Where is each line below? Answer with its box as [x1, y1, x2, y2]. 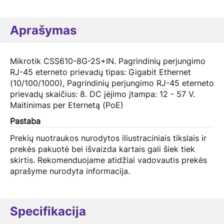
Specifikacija [10, 204, 86, 218]
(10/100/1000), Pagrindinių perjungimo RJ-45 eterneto [10, 78, 214, 88]
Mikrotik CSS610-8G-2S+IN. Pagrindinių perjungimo [10, 56, 205, 66]
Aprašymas [10, 23, 76, 37]
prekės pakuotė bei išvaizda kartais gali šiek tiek [10, 144, 195, 154]
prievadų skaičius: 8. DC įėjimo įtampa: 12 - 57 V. [10, 89, 195, 99]
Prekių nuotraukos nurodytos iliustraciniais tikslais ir [10, 133, 206, 143]
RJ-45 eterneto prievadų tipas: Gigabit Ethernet [10, 67, 191, 77]
